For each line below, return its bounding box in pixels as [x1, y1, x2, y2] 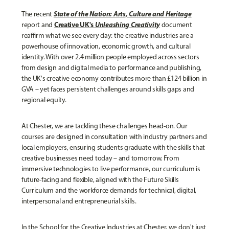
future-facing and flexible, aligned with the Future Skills [21, 175, 179, 184]
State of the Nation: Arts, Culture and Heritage [53, 9, 192, 18]
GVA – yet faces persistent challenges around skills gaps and [21, 84, 195, 94]
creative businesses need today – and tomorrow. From [21, 153, 179, 163]
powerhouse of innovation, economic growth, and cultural [21, 41, 191, 51]
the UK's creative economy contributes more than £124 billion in [21, 74, 207, 83]
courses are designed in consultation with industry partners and [21, 132, 207, 141]
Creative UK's [54, 19, 95, 29]
